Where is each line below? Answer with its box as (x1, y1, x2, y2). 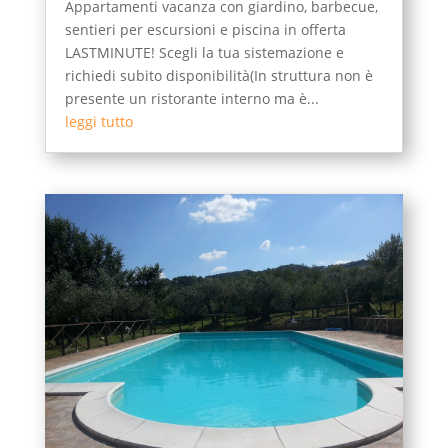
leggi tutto (64, 111, 133, 131)
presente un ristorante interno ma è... (64, 88, 319, 108)
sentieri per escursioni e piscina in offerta (64, 19, 346, 39)
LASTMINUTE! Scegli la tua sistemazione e (64, 42, 344, 62)
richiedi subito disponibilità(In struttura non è (64, 65, 373, 85)
